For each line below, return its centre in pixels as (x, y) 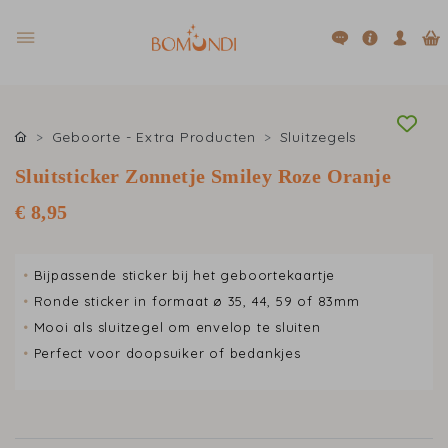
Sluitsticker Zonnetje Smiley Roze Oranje (203, 176)
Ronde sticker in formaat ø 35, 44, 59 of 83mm (196, 301)
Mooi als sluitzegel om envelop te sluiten (177, 327)
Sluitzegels (318, 137)
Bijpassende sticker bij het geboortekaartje (184, 275)
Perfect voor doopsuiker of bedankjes (167, 353)
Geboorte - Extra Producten (153, 137)
